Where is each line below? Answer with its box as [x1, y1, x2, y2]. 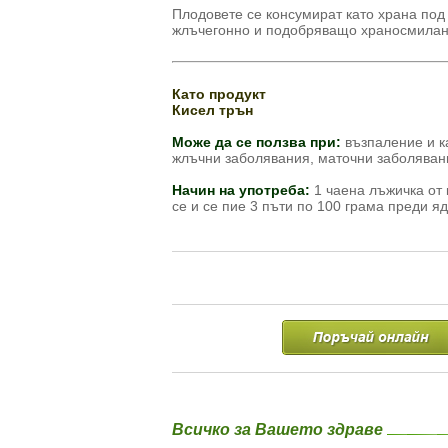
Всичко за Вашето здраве [172, 421, 387, 438]
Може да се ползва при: [172, 134, 341, 150]
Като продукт [172, 86, 266, 102]
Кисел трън [172, 102, 253, 118]
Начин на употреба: [172, 182, 310, 198]
